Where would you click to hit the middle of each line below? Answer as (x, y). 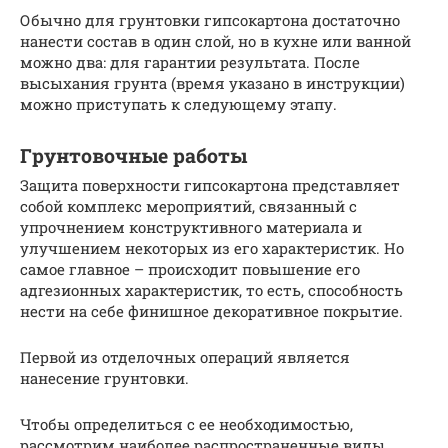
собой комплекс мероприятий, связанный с (188, 206)
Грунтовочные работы (133, 155)
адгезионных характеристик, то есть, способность (211, 290)
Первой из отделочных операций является (185, 357)
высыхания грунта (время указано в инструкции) (212, 83)
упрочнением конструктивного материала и (191, 227)
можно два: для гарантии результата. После (190, 62)
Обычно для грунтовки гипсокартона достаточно (210, 20)
